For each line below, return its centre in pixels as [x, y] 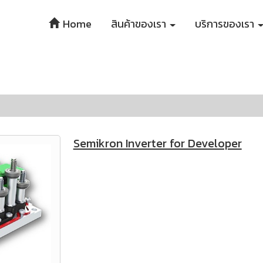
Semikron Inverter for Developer [157, 144]
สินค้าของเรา [140, 24]
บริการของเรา [226, 24]
